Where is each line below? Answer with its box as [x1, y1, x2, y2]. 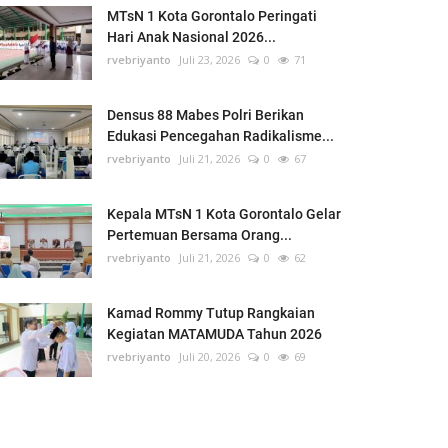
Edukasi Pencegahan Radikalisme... [107, 128, 334, 145]
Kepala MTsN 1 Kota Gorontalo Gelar [107, 206, 341, 223]
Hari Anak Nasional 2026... [107, 29, 276, 46]
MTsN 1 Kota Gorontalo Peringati [107, 8, 317, 25]
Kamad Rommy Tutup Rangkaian [107, 305, 315, 322]
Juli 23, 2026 [179, 52, 240, 68]
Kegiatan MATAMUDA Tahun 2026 [107, 326, 322, 343]
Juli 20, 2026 [179, 349, 240, 365]
